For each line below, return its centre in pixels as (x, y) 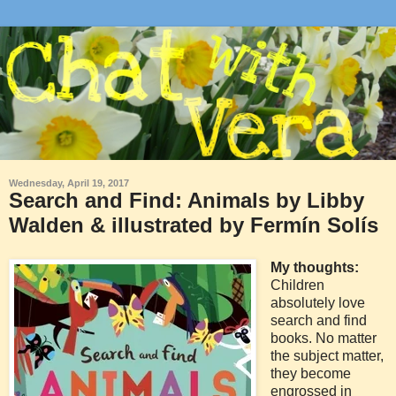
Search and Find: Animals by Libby (187, 200)
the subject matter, (327, 355)
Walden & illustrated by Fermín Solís (194, 225)
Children (297, 285)
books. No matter (323, 338)
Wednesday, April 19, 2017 (69, 183)
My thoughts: (314, 267)
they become (310, 373)
